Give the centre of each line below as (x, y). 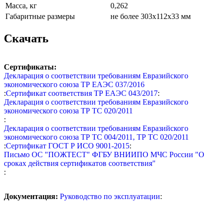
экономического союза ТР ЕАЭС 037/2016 (74, 84)
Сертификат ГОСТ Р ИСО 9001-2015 (68, 145)
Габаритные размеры (40, 16)
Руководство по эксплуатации (110, 196)
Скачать (26, 38)
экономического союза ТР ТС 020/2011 (68, 110)
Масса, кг (21, 5)
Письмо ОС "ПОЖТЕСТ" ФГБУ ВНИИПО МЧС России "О (104, 154)
